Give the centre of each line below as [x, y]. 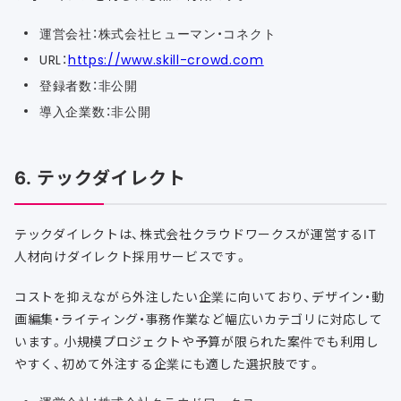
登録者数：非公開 [89, 85]
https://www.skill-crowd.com [166, 60]
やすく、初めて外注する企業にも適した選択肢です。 [168, 364]
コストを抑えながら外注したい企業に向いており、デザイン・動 [200, 297]
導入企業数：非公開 [95, 111]
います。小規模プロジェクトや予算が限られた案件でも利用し [197, 341]
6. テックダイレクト [100, 177]
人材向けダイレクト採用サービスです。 [131, 256]
